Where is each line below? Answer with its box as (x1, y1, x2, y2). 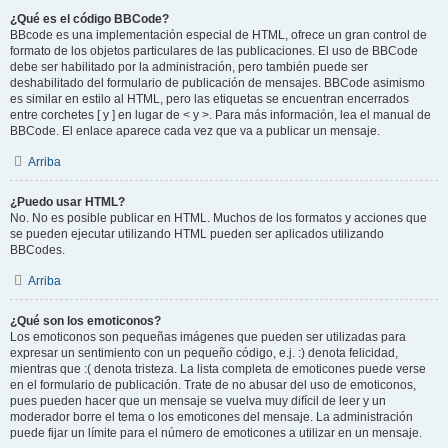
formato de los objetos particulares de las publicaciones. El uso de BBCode (10, 44, 418, 58)
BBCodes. (10, 243, 65, 257)
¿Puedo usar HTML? (10, 195, 125, 209)
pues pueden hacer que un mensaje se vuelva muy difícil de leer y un (10, 394, 386, 408)
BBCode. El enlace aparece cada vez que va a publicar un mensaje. (10, 124, 380, 138)
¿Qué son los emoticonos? (10, 314, 161, 328)
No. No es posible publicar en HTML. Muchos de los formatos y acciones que (10, 211, 427, 225)
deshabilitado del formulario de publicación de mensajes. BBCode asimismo (10, 76, 425, 90)
